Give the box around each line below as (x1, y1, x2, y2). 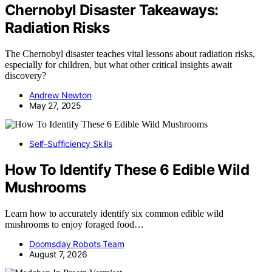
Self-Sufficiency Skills (29, 138, 112, 149)
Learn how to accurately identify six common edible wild (5, 208, 223, 219)
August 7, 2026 (29, 248, 87, 259)
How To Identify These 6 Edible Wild (5, 160, 249, 178)
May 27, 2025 (29, 100, 81, 110)
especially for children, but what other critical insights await (5, 59, 232, 70)
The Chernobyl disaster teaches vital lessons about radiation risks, (5, 48, 255, 59)
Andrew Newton (29, 89, 92, 100)
